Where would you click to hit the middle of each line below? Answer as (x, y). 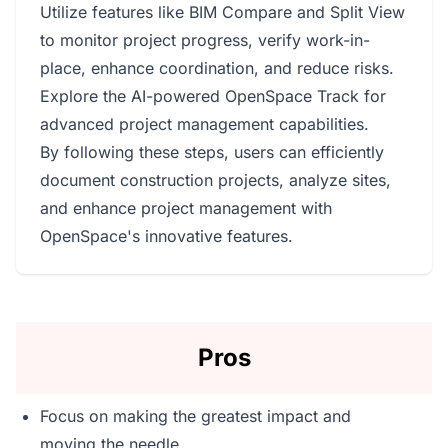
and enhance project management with (186, 208)
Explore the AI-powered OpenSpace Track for (213, 96)
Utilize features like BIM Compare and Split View (222, 12)
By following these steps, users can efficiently (212, 152)
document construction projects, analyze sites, (215, 180)
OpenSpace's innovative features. (166, 236)
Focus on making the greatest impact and (195, 416)
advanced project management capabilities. (204, 124)
